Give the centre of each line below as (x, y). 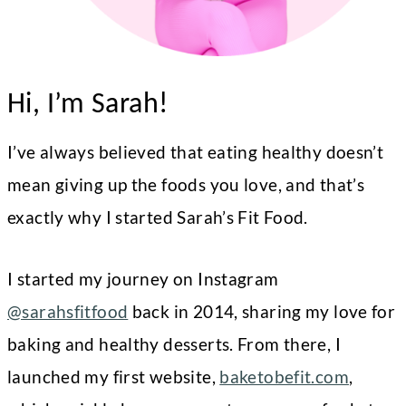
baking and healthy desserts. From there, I (174, 344)
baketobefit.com (284, 377)
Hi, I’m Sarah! (88, 103)
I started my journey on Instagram (143, 279)
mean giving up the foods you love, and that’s (186, 184)
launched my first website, (114, 377)
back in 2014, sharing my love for (262, 311)
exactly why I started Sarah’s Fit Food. (158, 217)
